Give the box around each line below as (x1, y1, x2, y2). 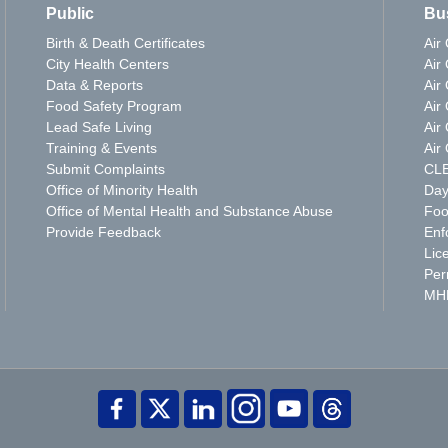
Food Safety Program (45, 98, 182, 114)
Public (45, 5, 94, 22)
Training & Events (45, 140, 157, 156)
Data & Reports (45, 77, 143, 93)
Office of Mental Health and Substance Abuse (45, 203, 333, 219)
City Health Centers (45, 56, 169, 72)
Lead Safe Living (45, 119, 152, 135)
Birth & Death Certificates (45, 35, 205, 51)
